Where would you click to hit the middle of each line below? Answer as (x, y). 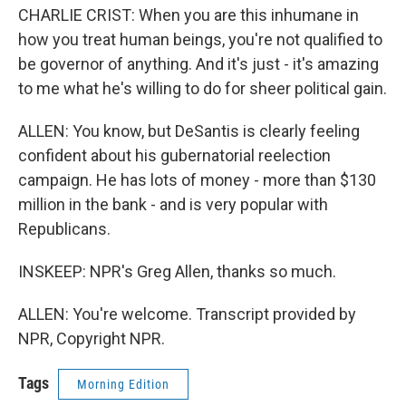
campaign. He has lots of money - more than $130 (197, 180)
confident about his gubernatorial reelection (174, 155)
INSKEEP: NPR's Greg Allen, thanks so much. (177, 271)
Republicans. (64, 229)
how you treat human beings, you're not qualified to (200, 39)
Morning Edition (123, 384)
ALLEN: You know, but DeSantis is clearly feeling (189, 131)
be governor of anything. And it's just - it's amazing (198, 64)
